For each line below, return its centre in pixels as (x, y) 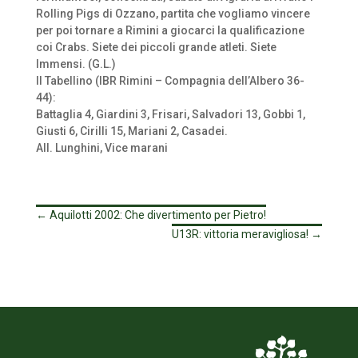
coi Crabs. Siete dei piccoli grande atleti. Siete (156, 47)
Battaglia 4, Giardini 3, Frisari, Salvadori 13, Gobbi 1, (170, 114)
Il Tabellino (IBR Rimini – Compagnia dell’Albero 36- (170, 81)
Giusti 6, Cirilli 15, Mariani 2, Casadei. (133, 131)
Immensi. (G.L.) (76, 64)
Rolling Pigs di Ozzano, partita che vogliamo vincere (173, 14)
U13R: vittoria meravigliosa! (241, 234)
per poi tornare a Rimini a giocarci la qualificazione (170, 30)
